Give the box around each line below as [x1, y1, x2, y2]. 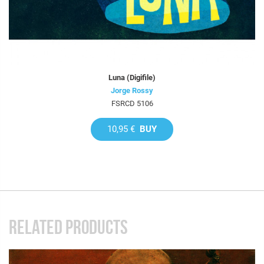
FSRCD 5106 [111, 98, 153, 108]
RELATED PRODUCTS [9, 216, 128, 238]
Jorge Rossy [111, 85, 153, 95]
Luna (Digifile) [108, 72, 156, 82]
